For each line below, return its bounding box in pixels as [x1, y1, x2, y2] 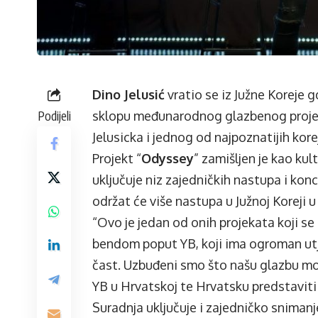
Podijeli [37, 107, 71, 124]
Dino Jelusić [92, 87, 165, 103]
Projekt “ [92, 150, 141, 167]
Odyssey [141, 150, 194, 167]
